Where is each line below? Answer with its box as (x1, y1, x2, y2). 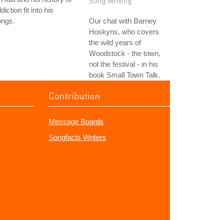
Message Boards (48, 117, 104, 126)
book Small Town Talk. (89, 71, 160, 79)
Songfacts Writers (48, 133, 106, 141)
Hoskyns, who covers (89, 27, 159, 36)
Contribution (48, 90, 100, 101)
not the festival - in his (89, 60, 158, 68)
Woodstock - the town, (89, 49, 161, 57)
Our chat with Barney (89, 17, 157, 25)
